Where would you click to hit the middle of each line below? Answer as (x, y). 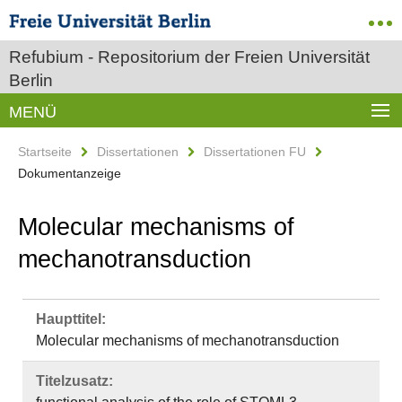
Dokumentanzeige (70, 173)
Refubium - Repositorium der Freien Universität (189, 57)
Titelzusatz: (74, 381)
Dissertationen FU (255, 152)
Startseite (45, 152)
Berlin (31, 80)
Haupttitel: (71, 319)
